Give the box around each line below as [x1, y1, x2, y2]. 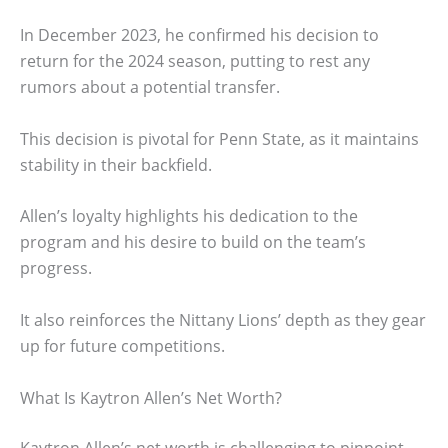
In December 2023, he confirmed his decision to [20, 24, 379, 47]
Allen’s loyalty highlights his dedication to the [20, 205, 358, 228]
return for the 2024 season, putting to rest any [20, 50, 370, 73]
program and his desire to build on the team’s [20, 231, 366, 254]
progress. [20, 257, 92, 280]
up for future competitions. [20, 335, 225, 358]
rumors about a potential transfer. [20, 76, 280, 99]
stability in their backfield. [20, 153, 212, 176]
